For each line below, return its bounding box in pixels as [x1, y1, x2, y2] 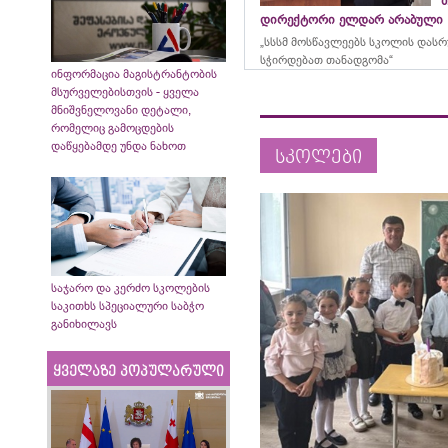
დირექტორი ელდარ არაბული [260, 12, 444, 27]
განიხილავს [51, 316, 117, 331]
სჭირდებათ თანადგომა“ [260, 53, 394, 67]
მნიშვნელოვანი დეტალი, [51, 103, 191, 118]
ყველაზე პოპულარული [53, 363, 225, 380]
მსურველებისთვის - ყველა [51, 85, 199, 100]
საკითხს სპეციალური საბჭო [51, 298, 204, 313]
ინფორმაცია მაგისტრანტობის [51, 67, 217, 82]
